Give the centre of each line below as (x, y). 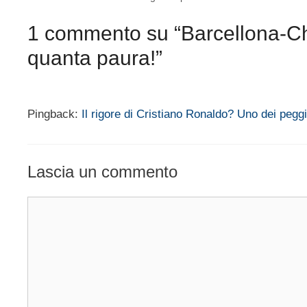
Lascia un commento (102, 171)
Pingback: (54, 114)
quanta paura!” (95, 58)
